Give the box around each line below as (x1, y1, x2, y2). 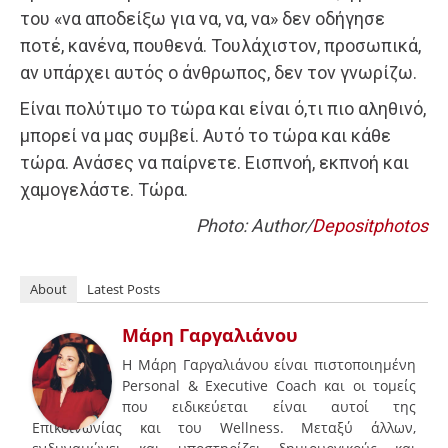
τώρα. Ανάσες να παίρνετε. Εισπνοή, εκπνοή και (20, 151, 409, 173)
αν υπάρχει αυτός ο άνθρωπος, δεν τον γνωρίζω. (20, 61, 417, 83)
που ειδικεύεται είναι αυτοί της (122, 396, 416, 416)
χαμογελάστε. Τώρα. (20, 178, 188, 200)
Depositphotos (312, 214, 428, 236)
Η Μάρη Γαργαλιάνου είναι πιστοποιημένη (122, 354, 416, 374)
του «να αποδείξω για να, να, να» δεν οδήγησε (20, 7, 385, 29)
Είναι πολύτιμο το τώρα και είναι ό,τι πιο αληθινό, (20, 97, 426, 119)
